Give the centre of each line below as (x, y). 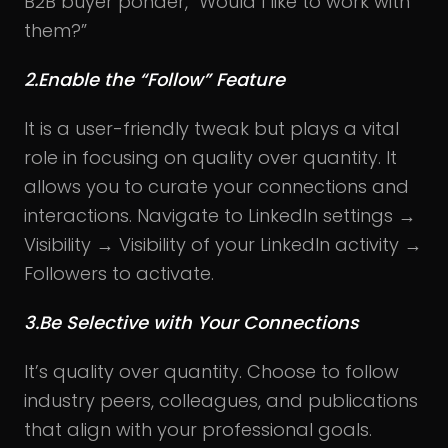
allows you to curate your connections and (216, 186)
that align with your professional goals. (198, 429)
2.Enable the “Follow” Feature (154, 79)
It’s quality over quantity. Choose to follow (211, 371)
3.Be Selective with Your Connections (191, 322)
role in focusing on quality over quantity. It (210, 157)
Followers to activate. (119, 273)
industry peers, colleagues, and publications (221, 400)
